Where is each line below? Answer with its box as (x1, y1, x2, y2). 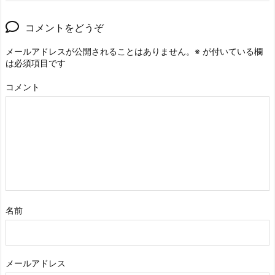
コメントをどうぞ (25, 21, 104, 34)
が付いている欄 (200, 45, 263, 56)
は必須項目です (6, 57, 66, 68)
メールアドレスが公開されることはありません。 (6, 45, 195, 56)
